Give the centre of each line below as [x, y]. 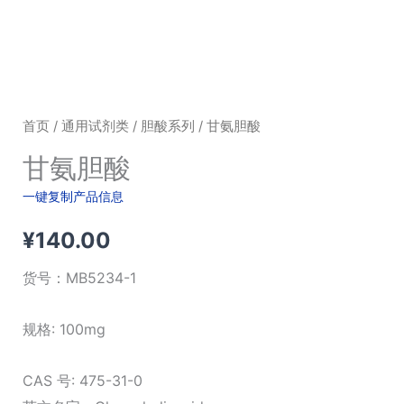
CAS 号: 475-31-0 [82, 381]
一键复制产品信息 [73, 197]
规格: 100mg [64, 330]
